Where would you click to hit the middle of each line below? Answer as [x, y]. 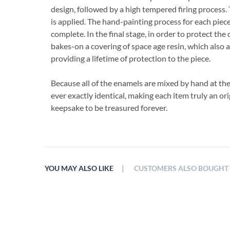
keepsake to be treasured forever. [109, 108]
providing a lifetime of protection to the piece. [131, 58]
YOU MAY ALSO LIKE [79, 168]
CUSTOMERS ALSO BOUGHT [181, 168]
